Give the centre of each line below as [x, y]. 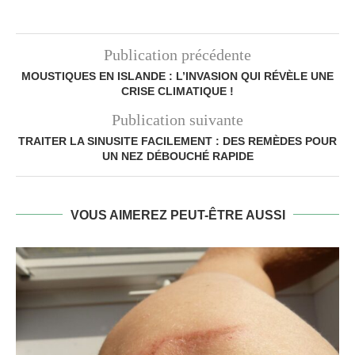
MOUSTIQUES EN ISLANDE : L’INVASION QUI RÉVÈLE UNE [177, 76]
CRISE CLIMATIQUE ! [177, 91]
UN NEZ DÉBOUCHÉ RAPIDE [177, 156]
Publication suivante [177, 119]
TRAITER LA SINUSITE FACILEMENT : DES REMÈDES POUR [177, 141]
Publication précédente [177, 54]
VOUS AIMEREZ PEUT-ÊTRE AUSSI [177, 215]
